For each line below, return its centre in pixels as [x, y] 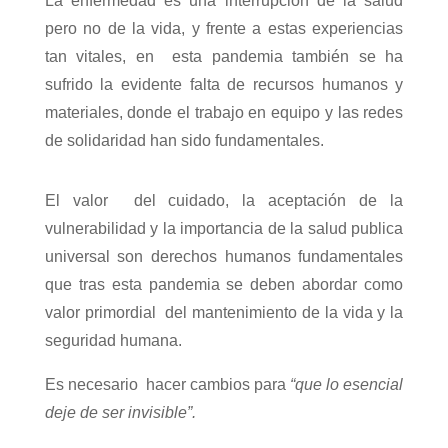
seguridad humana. [115, 341]
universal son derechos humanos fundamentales [224, 257]
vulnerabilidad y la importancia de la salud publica [224, 229]
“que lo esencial [347, 385]
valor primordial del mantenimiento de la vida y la [224, 313]
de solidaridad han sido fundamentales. [184, 141]
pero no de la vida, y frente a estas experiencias [224, 29]
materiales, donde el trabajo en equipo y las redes [224, 113]
